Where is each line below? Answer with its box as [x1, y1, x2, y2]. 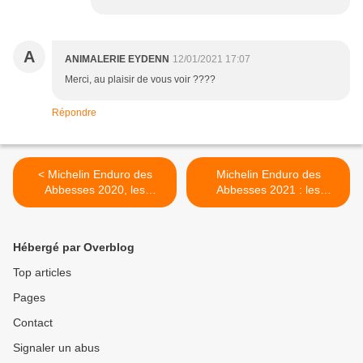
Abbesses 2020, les [45, 183, 145, 197]
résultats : [70, 199, 120, 212]
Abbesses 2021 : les [216, 183, 320, 197]
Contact [13, 316, 53, 330]
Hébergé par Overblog [13, 241, 135, 254]
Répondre [52, 107, 96, 119]
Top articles [13, 266, 71, 280]
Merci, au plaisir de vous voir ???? [65, 74, 216, 86]
